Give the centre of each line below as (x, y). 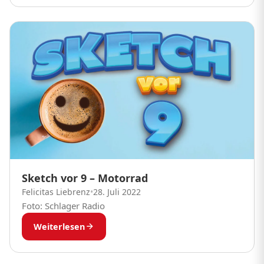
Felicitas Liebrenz (56, 192)
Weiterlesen (59, 226)
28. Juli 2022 (117, 192)
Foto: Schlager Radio (63, 205)
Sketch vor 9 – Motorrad (85, 178)
